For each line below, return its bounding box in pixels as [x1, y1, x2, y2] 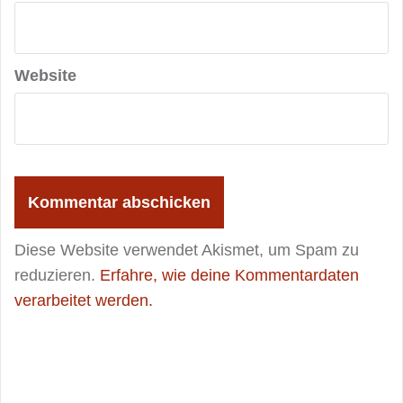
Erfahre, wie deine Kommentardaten [100, 266, 359, 285]
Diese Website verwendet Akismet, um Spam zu [14, 241, 359, 260]
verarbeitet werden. [14, 291, 153, 310]
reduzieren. [14, 266, 100, 285]
